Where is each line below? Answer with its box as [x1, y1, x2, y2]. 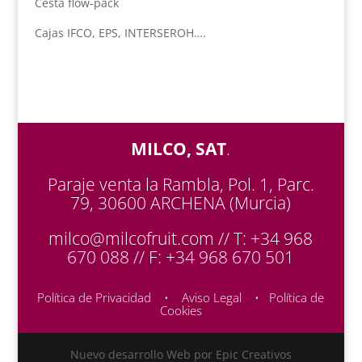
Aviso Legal [182, 288, 242, 305]
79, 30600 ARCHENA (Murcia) [70, 191, 292, 214]
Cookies [159, 301, 202, 318]
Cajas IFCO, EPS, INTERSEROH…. [34, 24, 206, 40]
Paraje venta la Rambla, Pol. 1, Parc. [47, 172, 314, 196]
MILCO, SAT [131, 137, 227, 160]
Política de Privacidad [37, 288, 152, 305]
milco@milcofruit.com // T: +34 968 [48, 226, 314, 250]
